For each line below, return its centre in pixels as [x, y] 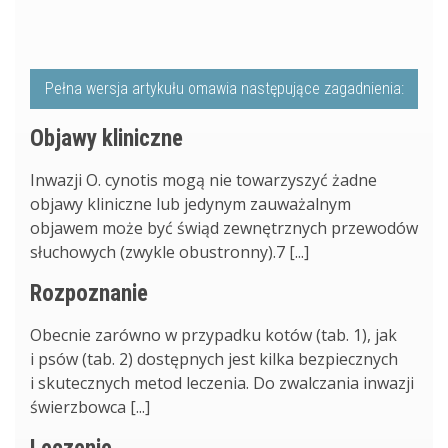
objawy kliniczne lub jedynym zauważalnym [190, 203]
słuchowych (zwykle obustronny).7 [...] [169, 251]
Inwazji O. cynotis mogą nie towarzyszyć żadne [203, 179]
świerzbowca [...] [90, 406]
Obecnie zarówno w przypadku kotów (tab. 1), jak [213, 334]
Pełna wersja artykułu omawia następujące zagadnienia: [224, 88]
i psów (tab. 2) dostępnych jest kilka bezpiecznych [214, 358]
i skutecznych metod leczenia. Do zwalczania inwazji [222, 382]
